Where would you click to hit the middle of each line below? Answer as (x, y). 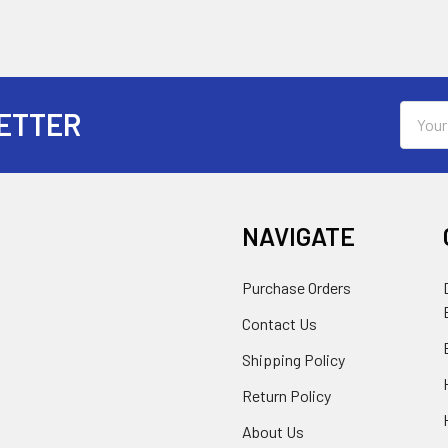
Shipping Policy (293, 359)
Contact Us (279, 323)
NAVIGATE (298, 235)
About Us (273, 431)
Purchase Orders (296, 287)
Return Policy (286, 395)
